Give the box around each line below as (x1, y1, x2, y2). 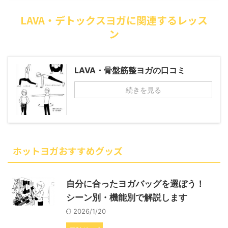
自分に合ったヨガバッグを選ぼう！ (66, 179, 205, 189)
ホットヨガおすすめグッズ (13, 144, 123, 157)
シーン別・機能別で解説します (66, 192, 187, 203)
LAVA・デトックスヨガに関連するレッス (20, 13, 208, 27)
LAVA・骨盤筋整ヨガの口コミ (74, 65, 185, 75)
